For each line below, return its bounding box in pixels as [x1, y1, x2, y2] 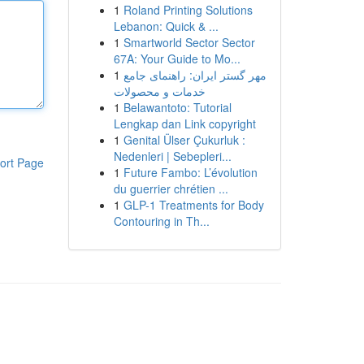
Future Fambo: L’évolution [123, 164, 258, 180]
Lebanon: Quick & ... [113, 18, 219, 34]
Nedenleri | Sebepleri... [113, 148, 232, 164]
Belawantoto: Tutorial [123, 99, 232, 115]
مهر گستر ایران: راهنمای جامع [123, 67, 266, 83]
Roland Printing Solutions [123, 2, 253, 18]
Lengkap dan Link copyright [113, 115, 256, 132]
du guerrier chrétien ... [113, 180, 228, 197]
